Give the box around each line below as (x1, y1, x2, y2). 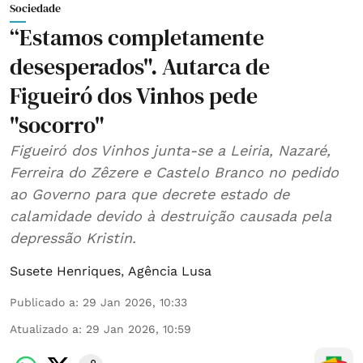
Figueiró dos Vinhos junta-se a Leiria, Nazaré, (10, 141, 331, 159)
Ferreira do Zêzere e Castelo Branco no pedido (10, 163, 339, 181)
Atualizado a (10, 322, 79, 335)
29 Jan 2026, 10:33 (83, 295, 187, 309)
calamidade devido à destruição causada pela (10, 207, 331, 224)
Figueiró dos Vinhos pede (10, 79, 258, 111)
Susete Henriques (10, 263, 121, 279)
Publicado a (10, 295, 75, 309)
